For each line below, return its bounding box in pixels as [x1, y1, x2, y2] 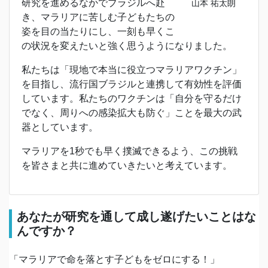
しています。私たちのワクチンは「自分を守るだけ [22, 93, 242, 104]
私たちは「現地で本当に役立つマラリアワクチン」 [22, 65, 242, 75]
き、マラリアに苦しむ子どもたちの [22, 12, 175, 23]
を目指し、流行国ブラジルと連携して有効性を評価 [22, 79, 242, 90]
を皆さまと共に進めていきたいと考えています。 [22, 160, 232, 171]
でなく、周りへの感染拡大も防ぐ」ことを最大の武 [22, 108, 242, 118]
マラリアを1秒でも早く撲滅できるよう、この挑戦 [22, 146, 237, 157]
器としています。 [22, 122, 98, 133]
